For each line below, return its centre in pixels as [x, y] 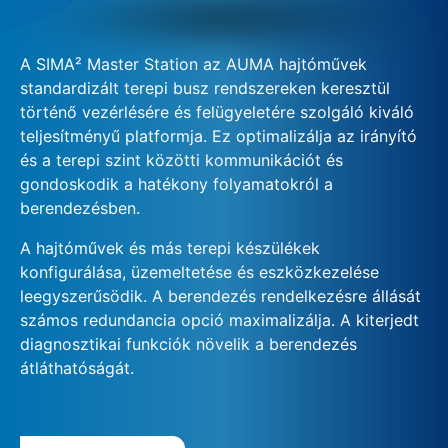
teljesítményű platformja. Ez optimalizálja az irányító [218, 135]
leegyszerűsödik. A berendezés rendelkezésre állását [220, 295]
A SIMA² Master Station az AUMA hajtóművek [193, 63]
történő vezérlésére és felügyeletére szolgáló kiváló [217, 111]
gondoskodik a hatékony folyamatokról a [176, 183]
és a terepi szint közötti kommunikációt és [181, 159]
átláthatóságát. [77, 367]
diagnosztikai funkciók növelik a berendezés [188, 343]
